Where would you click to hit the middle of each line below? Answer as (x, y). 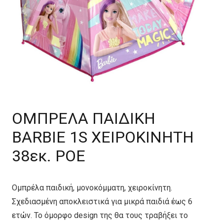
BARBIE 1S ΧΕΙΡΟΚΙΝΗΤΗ (103, 137)
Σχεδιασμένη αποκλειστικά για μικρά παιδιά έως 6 (102, 202)
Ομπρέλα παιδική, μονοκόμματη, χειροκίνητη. (92, 188)
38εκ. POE (49, 156)
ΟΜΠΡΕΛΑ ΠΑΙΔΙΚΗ (84, 118)
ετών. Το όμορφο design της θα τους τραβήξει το (100, 215)
